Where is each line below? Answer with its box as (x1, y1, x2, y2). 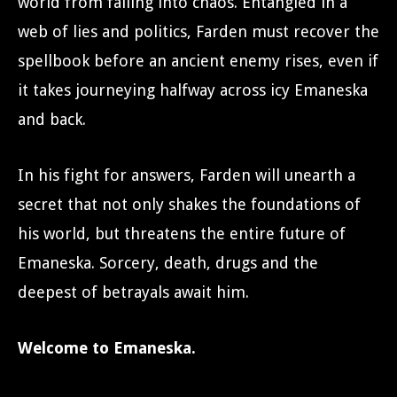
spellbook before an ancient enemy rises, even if (18, 51, 378, 70)
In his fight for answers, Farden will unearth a (18, 166, 355, 184)
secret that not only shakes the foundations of (18, 195, 361, 214)
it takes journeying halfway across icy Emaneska (18, 81, 368, 99)
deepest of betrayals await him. (18, 283, 249, 301)
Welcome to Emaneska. (18, 339, 196, 357)
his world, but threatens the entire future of (18, 224, 346, 243)
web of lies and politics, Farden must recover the (18, 22, 379, 41)
